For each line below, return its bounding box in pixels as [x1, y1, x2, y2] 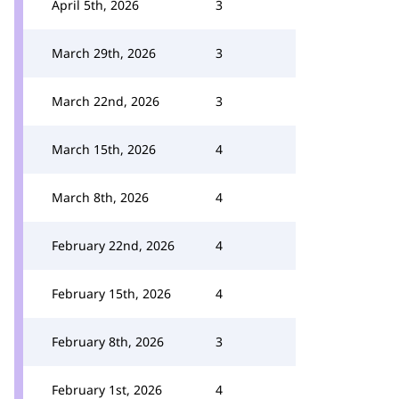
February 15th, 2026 [52, 285, 171, 302]
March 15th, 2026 [52, 141, 156, 158]
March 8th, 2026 [52, 189, 149, 206]
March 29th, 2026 [52, 45, 156, 61]
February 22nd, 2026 [52, 237, 175, 254]
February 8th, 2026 [52, 333, 164, 350]
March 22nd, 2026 [52, 93, 159, 110]
